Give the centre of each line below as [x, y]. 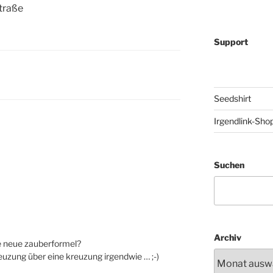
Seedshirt [232, 98]
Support [231, 42]
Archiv [227, 238]
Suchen [229, 165]
